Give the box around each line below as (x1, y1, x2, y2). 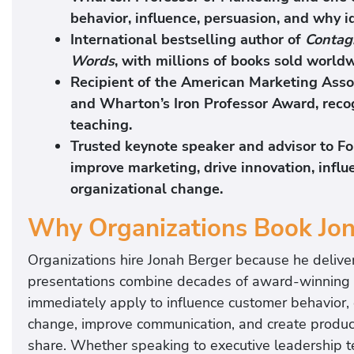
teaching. (70, 115, 132, 135)
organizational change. (70, 179, 223, 199)
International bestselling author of (70, 30, 305, 50)
